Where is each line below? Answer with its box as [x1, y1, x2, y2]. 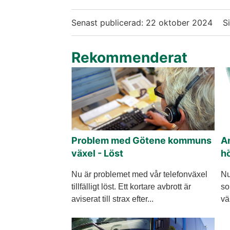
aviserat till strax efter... [71, 194, 154, 203]
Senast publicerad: [71, 17, 146, 28]
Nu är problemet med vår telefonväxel [71, 169, 207, 179]
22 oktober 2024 [146, 17, 213, 28]
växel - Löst [71, 147, 123, 159]
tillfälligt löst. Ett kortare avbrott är [71, 182, 191, 191]
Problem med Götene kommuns [71, 135, 212, 146]
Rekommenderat [71, 49, 187, 67]
